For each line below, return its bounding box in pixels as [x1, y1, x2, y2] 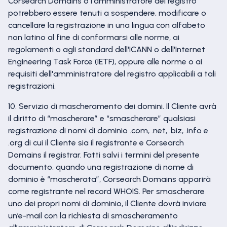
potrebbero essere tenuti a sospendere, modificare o [8, 8, 206, 18]
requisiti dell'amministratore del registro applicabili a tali [8, 69, 216, 79]
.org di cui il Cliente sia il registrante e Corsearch [8, 138, 184, 147]
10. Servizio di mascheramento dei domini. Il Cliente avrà [8, 101, 216, 111]
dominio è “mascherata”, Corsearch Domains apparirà [8, 174, 211, 184]
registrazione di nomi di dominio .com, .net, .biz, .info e [8, 126, 208, 135]
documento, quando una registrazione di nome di [8, 162, 194, 172]
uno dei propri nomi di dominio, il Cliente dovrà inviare [8, 199, 207, 208]
